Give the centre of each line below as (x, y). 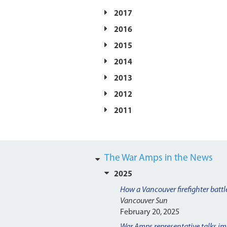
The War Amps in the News (159, 159)
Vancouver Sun (144, 201)
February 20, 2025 (149, 213)
